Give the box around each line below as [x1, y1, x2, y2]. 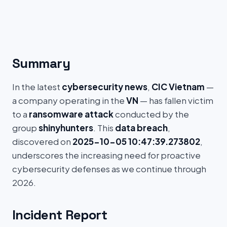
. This [93, 122, 115, 133]
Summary [12, 55, 70, 72]
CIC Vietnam [152, 81, 205, 92]
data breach [115, 122, 168, 133]
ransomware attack [29, 108, 113, 120]
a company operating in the [12, 95, 126, 106]
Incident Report [12, 206, 107, 223]
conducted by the [113, 108, 189, 120]
